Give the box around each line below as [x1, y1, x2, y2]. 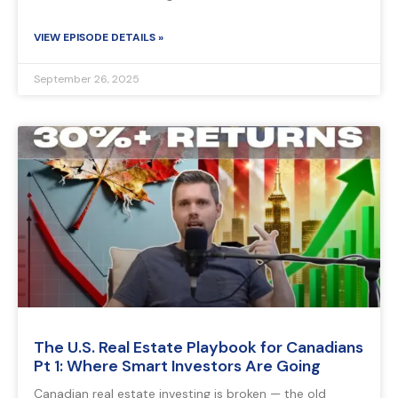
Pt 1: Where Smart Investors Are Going [34, 355, 321, 378]
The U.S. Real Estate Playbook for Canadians [34, 337, 363, 359]
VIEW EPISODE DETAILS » [34, 30, 163, 45]
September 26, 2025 [34, 72, 139, 87]
